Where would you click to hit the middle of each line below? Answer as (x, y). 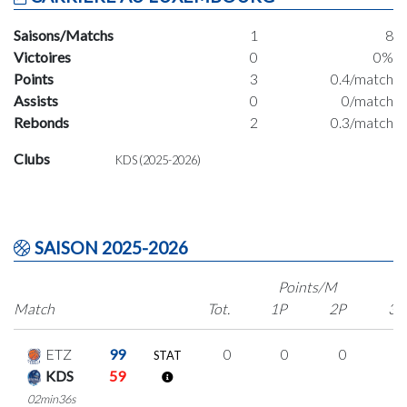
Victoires (42, 56)
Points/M (308, 286)
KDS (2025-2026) (158, 159)
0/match (367, 100)
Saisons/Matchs (64, 35)
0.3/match (362, 122)
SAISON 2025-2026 (109, 247)
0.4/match (362, 78)
